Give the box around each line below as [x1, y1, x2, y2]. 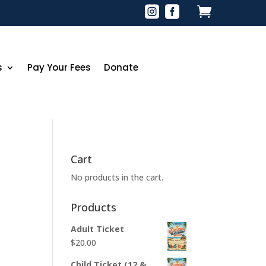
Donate [104, 61, 139, 74]
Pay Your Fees [27, 61, 91, 74]
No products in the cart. [71, 172, 164, 183]
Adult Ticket [71, 223, 125, 235]
